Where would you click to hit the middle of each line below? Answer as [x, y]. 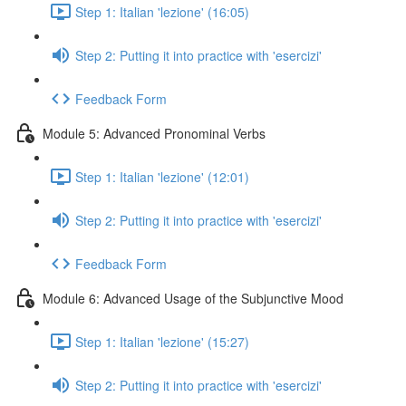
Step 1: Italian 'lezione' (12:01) [162, 176]
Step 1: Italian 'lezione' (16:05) [162, 11]
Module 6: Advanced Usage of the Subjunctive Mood [193, 298]
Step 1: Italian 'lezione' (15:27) [162, 341]
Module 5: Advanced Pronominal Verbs [154, 133]
